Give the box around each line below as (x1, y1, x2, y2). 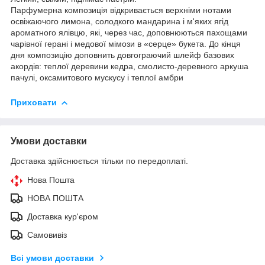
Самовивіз (27, 230, 67, 240)
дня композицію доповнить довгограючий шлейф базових (11, 50, 234, 60)
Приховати (11, 97, 57, 107)
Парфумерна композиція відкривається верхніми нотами (11, 5, 231, 15)
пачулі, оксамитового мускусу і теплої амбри (11, 72, 183, 82)
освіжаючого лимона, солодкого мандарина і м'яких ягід (11, 16, 228, 26)
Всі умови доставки (11, 253, 94, 263)
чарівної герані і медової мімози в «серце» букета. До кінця (11, 38, 241, 49)
